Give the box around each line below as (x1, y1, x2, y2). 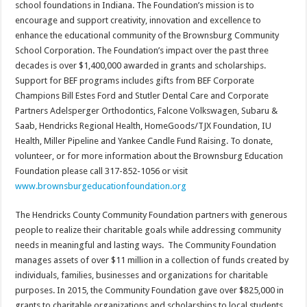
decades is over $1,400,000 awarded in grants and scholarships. (15, 60, 267, 71)
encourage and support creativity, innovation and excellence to (15, 15, 262, 26)
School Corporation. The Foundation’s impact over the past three (15, 45, 269, 56)
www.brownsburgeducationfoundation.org (15, 181, 187, 192)
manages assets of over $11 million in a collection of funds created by (15, 255, 289, 266)
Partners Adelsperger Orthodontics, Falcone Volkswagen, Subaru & (15, 106, 278, 116)
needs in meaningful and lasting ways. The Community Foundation (15, 240, 277, 251)
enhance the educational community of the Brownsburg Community (15, 30, 280, 41)
